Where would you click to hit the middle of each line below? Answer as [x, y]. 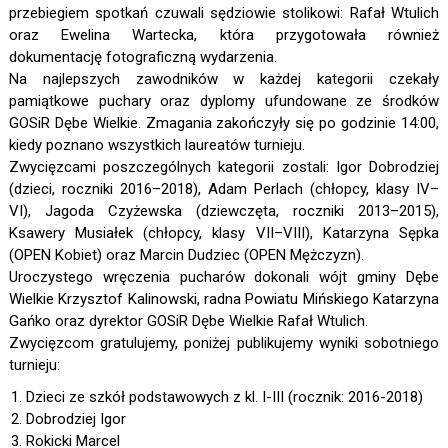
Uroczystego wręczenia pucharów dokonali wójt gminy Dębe [224, 277]
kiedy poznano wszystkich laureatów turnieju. [156, 145]
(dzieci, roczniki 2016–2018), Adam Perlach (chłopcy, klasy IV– [224, 189]
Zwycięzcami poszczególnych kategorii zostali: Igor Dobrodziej [224, 167]
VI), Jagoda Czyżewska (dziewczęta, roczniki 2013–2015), [224, 211]
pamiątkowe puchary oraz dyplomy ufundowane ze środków [224, 101]
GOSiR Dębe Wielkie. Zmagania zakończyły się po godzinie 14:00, [224, 123]
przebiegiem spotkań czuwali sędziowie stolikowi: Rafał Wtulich [224, 13]
